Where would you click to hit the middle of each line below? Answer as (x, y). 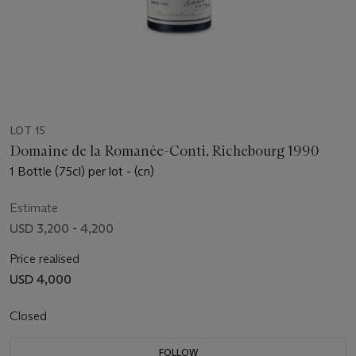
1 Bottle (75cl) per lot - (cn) (82, 171)
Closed (30, 315)
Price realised (44, 258)
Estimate (34, 207)
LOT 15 (27, 130)
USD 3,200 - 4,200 (62, 228)
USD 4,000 (41, 279)
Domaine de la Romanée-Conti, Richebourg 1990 (164, 151)
